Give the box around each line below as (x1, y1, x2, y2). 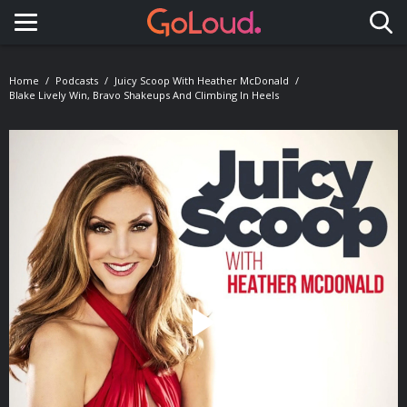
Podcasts (55, 74, 98, 87)
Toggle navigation (25, 26, 181, 52)
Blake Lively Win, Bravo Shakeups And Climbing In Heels (9, 88, 279, 102)
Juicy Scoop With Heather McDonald (114, 74, 289, 87)
